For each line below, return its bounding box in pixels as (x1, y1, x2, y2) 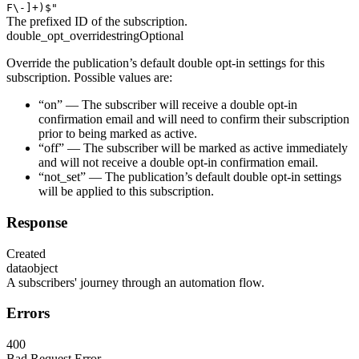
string (111, 29, 139, 43)
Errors (6, 305, 50, 322)
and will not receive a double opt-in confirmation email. (38, 155, 318, 170)
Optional (139, 29, 184, 43)
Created (6, 246, 46, 260)
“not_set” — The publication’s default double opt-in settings (38, 170, 341, 184)
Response (6, 213, 67, 231)
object (27, 260, 58, 275)
